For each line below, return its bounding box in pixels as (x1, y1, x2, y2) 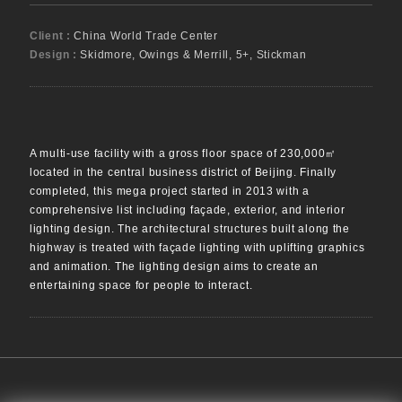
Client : (30, 30, 74, 43)
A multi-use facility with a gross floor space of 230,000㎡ (30, 147, 337, 161)
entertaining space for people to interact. (30, 279, 253, 293)
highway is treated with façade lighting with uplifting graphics (30, 241, 365, 255)
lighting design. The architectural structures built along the (30, 223, 350, 236)
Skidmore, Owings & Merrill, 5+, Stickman (80, 48, 307, 62)
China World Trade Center (74, 30, 218, 43)
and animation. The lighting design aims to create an (30, 260, 319, 274)
